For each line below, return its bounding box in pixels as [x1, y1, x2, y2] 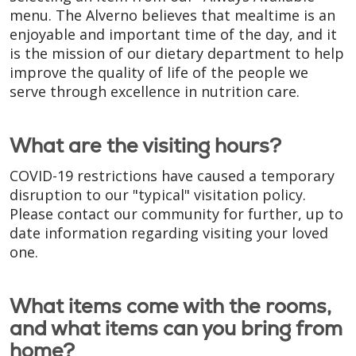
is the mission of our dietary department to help [10, 44, 344, 63]
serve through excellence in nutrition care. [10, 82, 304, 101]
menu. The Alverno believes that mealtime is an [10, 6, 335, 25]
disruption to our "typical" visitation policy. [10, 185, 306, 204]
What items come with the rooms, [10, 293, 331, 319]
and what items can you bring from [10, 315, 342, 341]
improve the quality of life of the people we [10, 63, 308, 82]
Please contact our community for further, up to [10, 204, 343, 223]
